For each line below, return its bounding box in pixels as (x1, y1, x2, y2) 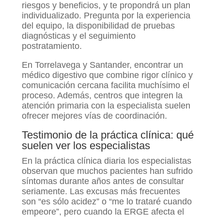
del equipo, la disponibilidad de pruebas (21, 20, 175, 31)
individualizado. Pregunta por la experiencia (21, 10, 190, 20)
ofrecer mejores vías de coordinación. (21, 110, 167, 121)
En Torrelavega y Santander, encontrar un (21, 60, 183, 70)
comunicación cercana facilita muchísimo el (21, 80, 189, 90)
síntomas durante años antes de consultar (21, 176, 184, 186)
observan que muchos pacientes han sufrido (21, 166, 193, 176)
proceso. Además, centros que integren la (21, 90, 183, 100)
